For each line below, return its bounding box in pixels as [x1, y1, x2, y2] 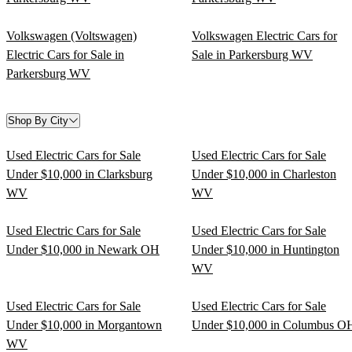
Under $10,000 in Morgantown [6, 317, 162, 332]
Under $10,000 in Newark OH [6, 242, 159, 256]
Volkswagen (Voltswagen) [6, 28, 137, 42]
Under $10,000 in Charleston [192, 167, 336, 181]
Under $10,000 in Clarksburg [6, 167, 152, 181]
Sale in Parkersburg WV [192, 47, 313, 61]
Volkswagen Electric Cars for [192, 28, 337, 42]
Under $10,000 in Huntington [192, 242, 339, 256]
